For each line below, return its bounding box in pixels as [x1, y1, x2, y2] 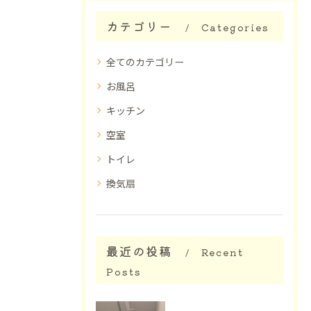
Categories [201, 20, 269, 34]
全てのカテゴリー [106, 55, 184, 69]
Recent [201, 245, 244, 259]
